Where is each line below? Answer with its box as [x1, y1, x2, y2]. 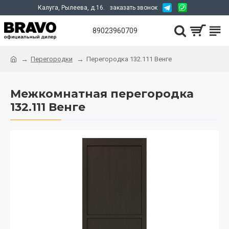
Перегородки [31, 55, 73, 63]
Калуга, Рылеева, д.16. [37, 4, 105, 11]
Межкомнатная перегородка [10, 87, 194, 101]
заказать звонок [109, 4, 157, 11]
